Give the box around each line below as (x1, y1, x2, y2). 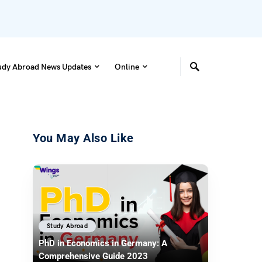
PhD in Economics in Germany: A (39, 238, 167, 249)
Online (114, 61, 139, 72)
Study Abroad (47, 222, 88, 230)
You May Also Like (33, 131, 134, 145)
